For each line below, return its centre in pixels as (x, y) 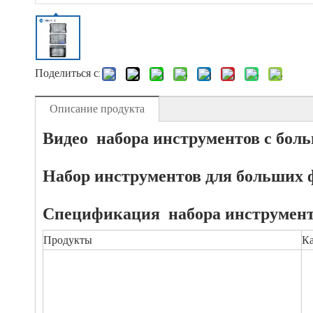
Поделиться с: (68, 73)
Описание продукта (97, 109)
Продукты (68, 240)
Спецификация (103, 213)
